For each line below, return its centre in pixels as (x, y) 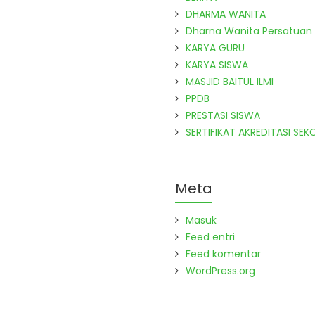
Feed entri (210, 237)
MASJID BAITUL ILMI (230, 82)
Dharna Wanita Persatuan (249, 31)
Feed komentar (223, 254)
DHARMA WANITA (226, 14)
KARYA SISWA (217, 65)
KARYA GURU (215, 48)
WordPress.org (220, 271)
